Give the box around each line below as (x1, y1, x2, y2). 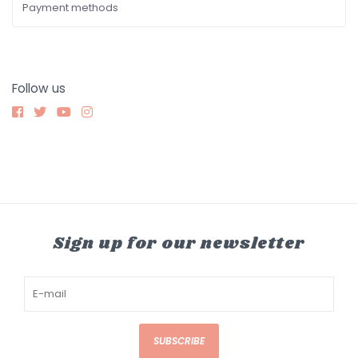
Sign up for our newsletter (53, 231, 305, 256)
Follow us (12, 79, 66, 97)
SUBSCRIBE (153, 333, 205, 348)
